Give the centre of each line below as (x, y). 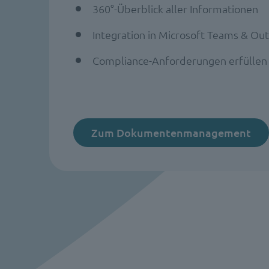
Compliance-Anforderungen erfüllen (180, 60)
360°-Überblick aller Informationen (175, 8)
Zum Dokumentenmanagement (171, 132)
